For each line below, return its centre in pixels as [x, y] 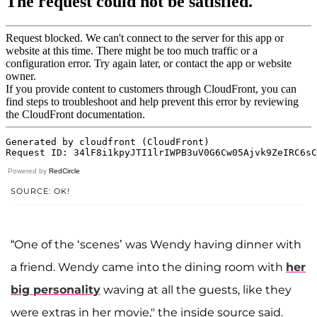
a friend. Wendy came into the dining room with [148, 267]
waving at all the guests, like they [196, 289]
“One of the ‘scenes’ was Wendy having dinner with [156, 244]
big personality [56, 289]
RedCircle [64, 171]
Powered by [28, 171]
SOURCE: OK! [40, 191]
